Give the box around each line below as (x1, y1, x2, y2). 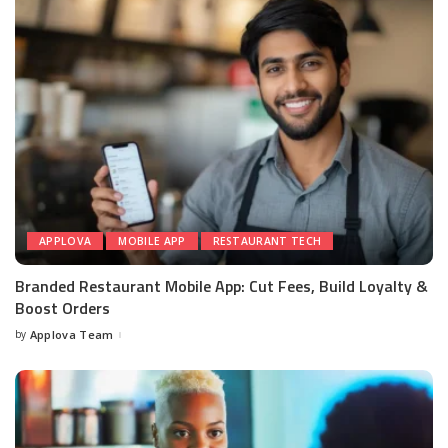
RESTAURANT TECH (212, 234, 322, 249)
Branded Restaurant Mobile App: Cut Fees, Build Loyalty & (15, 274, 428, 299)
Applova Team (29, 327, 114, 343)
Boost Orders (15, 296, 110, 321)
